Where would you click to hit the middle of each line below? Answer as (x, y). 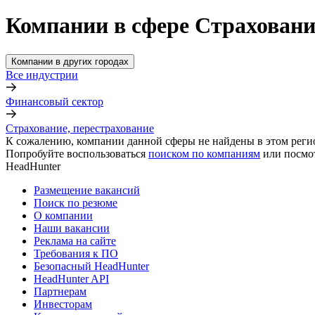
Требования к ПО (76, 253)
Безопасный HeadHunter (91, 266)
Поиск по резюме (76, 202)
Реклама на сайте (75, 240)
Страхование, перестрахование (80, 128)
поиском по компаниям (204, 153)
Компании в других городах (70, 61)
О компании (63, 215)
